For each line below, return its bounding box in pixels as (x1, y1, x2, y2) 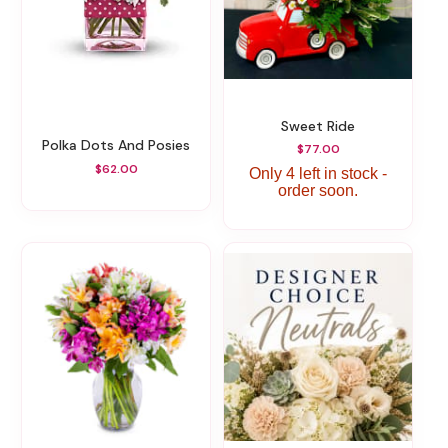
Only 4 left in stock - (249, 165, 387, 183)
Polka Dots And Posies (50, 136, 190, 155)
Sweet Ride (289, 116, 355, 135)
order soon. (278, 182, 358, 200)
